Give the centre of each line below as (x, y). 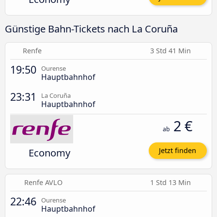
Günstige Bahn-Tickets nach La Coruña (91, 29)
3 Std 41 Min (171, 51)
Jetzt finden (178, 151)
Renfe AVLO (44, 182)
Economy (49, 153)
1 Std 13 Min (171, 182)
